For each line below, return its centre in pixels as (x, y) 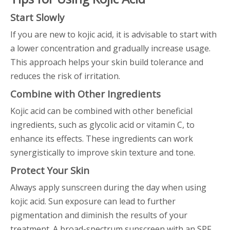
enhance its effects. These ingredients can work (102, 139)
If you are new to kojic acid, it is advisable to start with (113, 34)
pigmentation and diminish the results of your (99, 215)
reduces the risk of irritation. (65, 76)
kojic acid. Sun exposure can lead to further (93, 201)
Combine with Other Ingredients (85, 94)
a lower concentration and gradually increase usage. (110, 48)
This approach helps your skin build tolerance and (107, 62)
